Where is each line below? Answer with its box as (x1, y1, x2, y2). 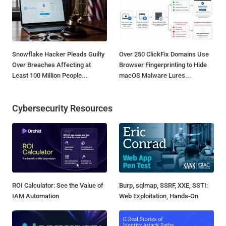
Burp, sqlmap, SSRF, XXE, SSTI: (119, 181, 208, 189)
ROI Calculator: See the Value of (12, 181, 103, 189)
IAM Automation (12, 192, 59, 200)
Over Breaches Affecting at (12, 61, 91, 69)
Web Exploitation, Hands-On (119, 192, 198, 200)
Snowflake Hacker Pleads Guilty (12, 50, 104, 58)
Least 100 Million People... (12, 71, 88, 79)
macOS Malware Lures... (119, 71, 191, 79)
